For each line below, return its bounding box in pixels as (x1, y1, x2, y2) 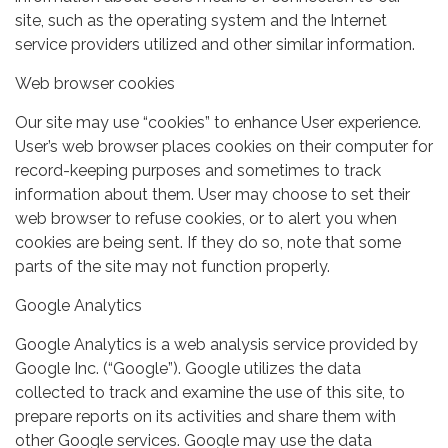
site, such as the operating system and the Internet (15, 10, 387, 30)
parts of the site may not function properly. (15, 256, 330, 276)
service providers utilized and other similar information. (15, 34, 415, 54)
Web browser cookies (15, 73, 175, 93)
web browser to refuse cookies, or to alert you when (15, 208, 397, 228)
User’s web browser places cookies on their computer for (15, 136, 433, 156)
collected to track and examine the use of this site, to (15, 382, 405, 402)
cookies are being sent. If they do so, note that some (15, 232, 401, 252)
